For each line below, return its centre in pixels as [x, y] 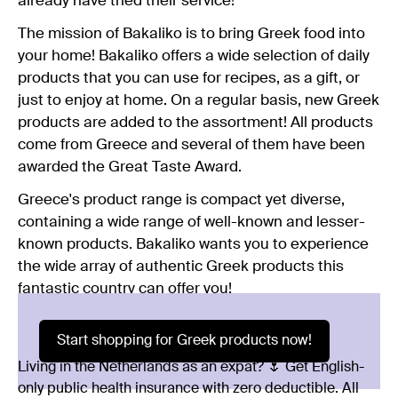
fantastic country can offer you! [125, 289]
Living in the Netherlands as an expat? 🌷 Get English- [191, 367]
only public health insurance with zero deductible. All [188, 389]
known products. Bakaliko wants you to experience [193, 244]
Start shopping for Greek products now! [184, 341]
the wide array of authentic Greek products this [181, 267]
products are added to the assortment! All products [195, 123]
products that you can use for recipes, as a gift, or [189, 78]
